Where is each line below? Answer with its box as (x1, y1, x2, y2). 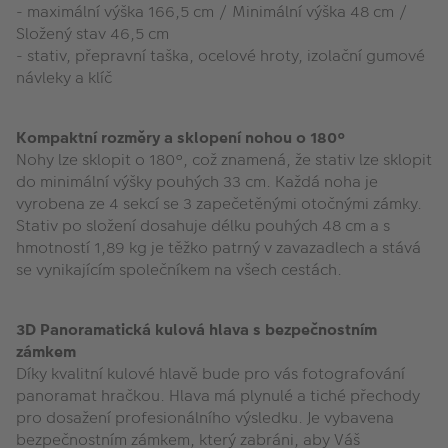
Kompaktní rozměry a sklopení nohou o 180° (16, 125, 346, 149)
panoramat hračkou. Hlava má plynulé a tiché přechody (16, 383, 420, 407)
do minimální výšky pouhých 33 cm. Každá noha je (16, 169, 378, 193)
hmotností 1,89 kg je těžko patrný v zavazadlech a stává (16, 235, 421, 259)
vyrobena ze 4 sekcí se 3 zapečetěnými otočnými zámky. (16, 191, 422, 215)
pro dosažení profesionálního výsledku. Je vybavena (16, 405, 394, 429)
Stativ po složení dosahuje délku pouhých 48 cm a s (16, 213, 390, 237)
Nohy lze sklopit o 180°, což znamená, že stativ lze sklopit (16, 147, 432, 171)
